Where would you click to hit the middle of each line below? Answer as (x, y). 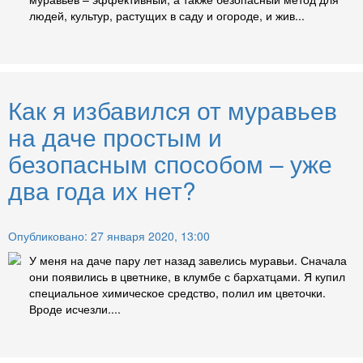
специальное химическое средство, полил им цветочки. (177, 293)
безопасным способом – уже (170, 164)
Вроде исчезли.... (75, 309)
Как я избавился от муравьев (173, 110)
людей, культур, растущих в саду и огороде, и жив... (167, 16)
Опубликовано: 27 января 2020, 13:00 (109, 236)
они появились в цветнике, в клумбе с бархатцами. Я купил (187, 277)
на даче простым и (115, 137)
